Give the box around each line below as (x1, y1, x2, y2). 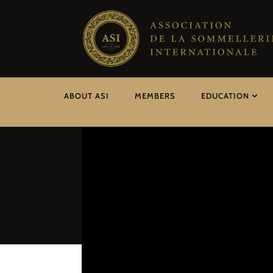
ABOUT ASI (63, 90, 109, 101)
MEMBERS (134, 90, 175, 101)
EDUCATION (200, 90, 249, 101)
